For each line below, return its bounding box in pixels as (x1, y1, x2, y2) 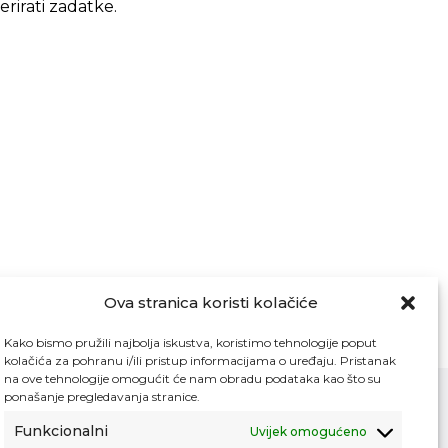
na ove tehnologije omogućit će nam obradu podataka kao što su (4, 371, 381, 386)
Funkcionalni (14, 422, 108, 440)
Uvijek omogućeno (250, 423, 367, 439)
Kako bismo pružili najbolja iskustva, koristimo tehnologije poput (4, 335, 377, 350)
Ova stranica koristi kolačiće (104, 293, 318, 312)
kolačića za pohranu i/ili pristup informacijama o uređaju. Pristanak (4, 353, 396, 368)
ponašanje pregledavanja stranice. (4, 389, 200, 404)
